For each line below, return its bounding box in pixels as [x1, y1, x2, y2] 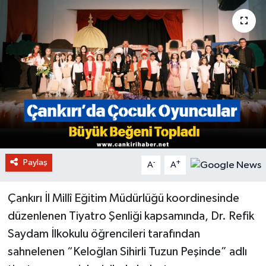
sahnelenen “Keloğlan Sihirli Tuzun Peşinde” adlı [7, 245, 247, 258]
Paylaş [23, 157, 47, 167]
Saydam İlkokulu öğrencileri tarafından [7, 227, 200, 240]
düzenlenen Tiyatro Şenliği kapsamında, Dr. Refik [7, 210, 254, 222]
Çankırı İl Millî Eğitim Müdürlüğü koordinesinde [7, 192, 239, 204]
